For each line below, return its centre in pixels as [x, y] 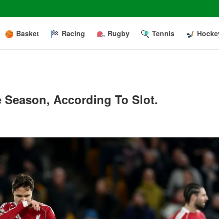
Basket [28, 33]
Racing [73, 33]
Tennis [163, 33]
